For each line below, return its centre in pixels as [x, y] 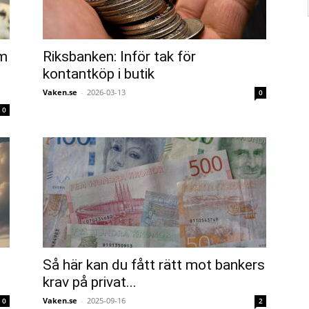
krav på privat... [90, 282]
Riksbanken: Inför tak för [119, 57]
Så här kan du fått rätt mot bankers [154, 265]
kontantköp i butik [99, 74]
